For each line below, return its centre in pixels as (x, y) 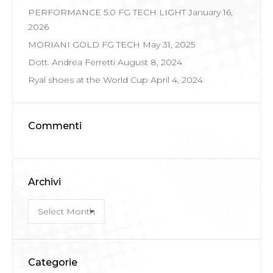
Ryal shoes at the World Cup (88, 80)
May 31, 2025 (169, 44)
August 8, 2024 (150, 62)
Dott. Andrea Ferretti (72, 62)
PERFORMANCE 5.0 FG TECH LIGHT (107, 12)
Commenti (55, 126)
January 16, (211, 12)
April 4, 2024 (177, 80)
